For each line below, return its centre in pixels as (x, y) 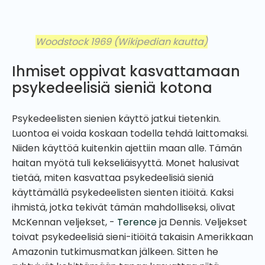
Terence (137, 222)
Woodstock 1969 (75, 41)
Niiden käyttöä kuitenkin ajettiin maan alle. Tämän (127, 148)
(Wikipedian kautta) (161, 41)
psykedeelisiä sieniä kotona (112, 88)
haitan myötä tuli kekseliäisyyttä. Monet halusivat (126, 163)
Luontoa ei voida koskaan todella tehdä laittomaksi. (130, 133)
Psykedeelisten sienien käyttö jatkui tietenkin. (116, 118)
